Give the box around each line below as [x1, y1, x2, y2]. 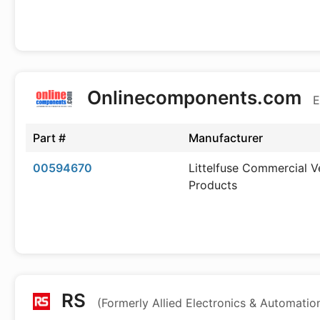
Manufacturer [189, 131, 263, 145]
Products [189, 178, 237, 192]
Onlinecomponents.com [83, 86, 306, 109]
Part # [33, 131, 66, 145]
